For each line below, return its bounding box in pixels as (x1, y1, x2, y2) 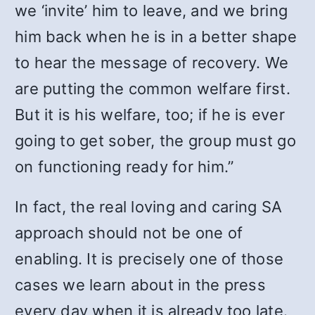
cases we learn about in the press (15, 276, 266, 294)
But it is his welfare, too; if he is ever (15, 105, 285, 124)
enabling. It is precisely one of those (15, 250, 284, 268)
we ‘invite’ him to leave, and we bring (15, 1, 288, 20)
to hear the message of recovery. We (15, 53, 289, 72)
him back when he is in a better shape (15, 27, 297, 46)
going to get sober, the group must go (15, 131, 296, 150)
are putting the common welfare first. (15, 79, 290, 98)
